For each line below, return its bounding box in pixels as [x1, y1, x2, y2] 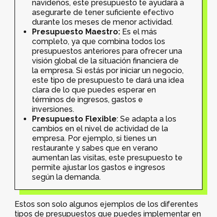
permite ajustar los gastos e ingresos [32, 162, 165, 172]
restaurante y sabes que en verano [32, 143, 158, 153]
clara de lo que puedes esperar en [32, 85, 156, 94]
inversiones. [32, 104, 74, 114]
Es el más [120, 27, 157, 36]
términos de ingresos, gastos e [32, 94, 143, 104]
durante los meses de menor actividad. [32, 17, 173, 27]
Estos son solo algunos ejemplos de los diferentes [15, 199, 198, 209]
